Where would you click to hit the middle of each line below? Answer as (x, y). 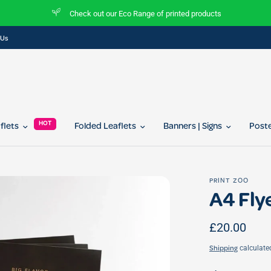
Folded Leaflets (106, 127)
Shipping (224, 249)
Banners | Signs (193, 127)
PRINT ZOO (229, 181)
